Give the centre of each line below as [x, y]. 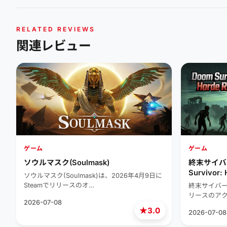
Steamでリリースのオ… [59, 185]
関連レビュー [54, 45]
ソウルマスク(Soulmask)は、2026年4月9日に [93, 175]
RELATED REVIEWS [56, 29]
